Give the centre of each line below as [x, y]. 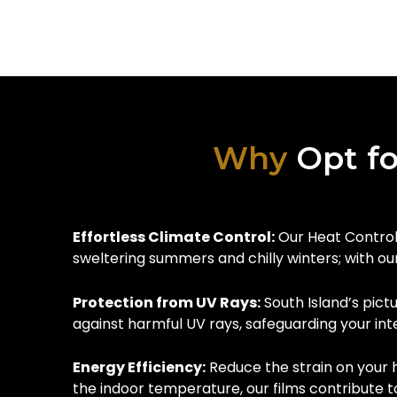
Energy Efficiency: [139, 368]
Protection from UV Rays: [167, 302]
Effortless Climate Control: [174, 237]
